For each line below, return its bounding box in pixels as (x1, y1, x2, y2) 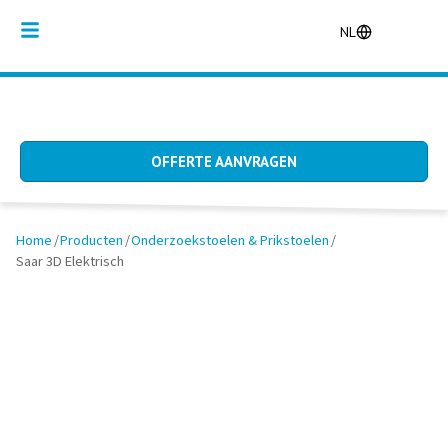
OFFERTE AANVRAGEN (151, 152, 297, 171)
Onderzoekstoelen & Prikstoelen (131, 230, 330, 251)
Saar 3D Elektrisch (16, 251, 124, 272)
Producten (60, 230, 124, 251)
